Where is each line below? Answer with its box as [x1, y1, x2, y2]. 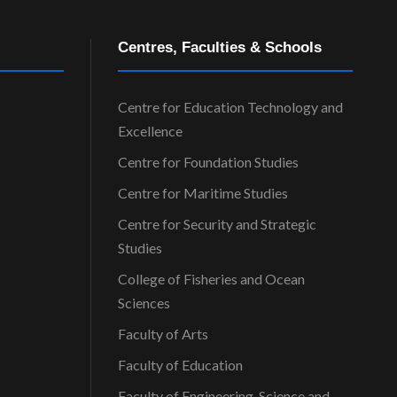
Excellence [118, 122, 183, 139]
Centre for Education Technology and [118, 98, 343, 115]
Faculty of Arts [118, 325, 208, 342]
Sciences [118, 294, 170, 311]
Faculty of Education [118, 356, 243, 373]
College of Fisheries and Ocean [118, 270, 305, 287]
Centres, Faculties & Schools [118, 39, 322, 56]
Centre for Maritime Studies [118, 184, 288, 201]
